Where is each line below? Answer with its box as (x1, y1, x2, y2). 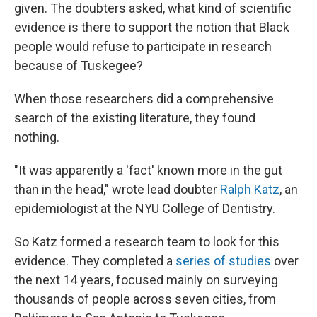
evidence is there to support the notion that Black (14, 20, 289, 35)
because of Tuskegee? (14, 58, 143, 73)
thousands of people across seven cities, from (14, 292, 276, 306)
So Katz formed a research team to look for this (14, 234, 279, 249)
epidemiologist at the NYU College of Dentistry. (14, 201, 275, 216)
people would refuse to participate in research (14, 39, 272, 54)
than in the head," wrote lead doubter (14, 182, 220, 197)
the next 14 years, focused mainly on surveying (14, 272, 278, 287)
